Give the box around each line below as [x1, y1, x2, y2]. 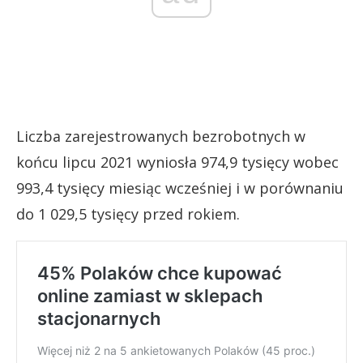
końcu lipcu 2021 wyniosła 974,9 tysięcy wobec [16, 152, 339, 173]
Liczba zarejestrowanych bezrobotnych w [16, 126, 305, 147]
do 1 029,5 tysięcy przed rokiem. [16, 204, 240, 224]
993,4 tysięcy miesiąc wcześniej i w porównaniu [16, 178, 344, 199]
